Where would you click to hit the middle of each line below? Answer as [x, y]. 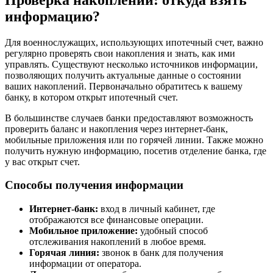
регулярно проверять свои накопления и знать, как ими [120, 53]
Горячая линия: [64, 253]
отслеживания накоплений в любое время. [118, 242]
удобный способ [173, 231]
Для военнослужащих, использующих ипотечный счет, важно [134, 42]
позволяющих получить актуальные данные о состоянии [123, 75]
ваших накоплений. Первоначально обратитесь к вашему [124, 86]
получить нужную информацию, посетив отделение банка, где [136, 151]
